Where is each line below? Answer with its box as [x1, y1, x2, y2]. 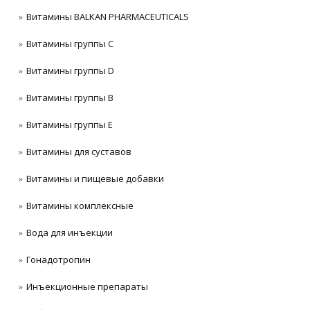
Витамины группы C [26, 37, 113, 50]
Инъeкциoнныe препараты [26, 280, 148, 293]
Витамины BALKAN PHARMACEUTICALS [26, 10, 189, 23]
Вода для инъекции [26, 226, 113, 239]
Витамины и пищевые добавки [26, 172, 164, 185]
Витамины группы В [26, 91, 113, 104]
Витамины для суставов [26, 145, 131, 158]
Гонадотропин [26, 253, 91, 266]
